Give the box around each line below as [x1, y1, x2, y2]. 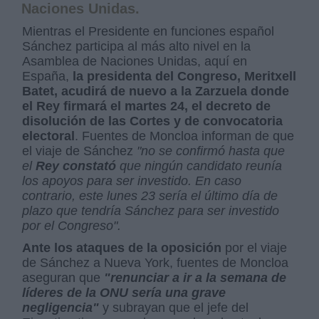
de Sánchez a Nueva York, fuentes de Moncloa [22, 256, 289, 270]
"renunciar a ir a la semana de [104, 271, 287, 285]
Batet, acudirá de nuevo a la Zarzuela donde [22, 84, 290, 98]
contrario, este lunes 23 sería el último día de [22, 189, 278, 203]
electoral [22, 129, 75, 143]
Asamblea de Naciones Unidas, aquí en [22, 54, 248, 68]
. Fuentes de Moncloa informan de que [75, 129, 295, 143]
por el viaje [221, 241, 288, 255]
